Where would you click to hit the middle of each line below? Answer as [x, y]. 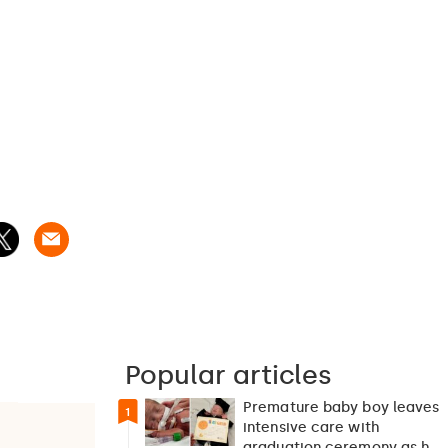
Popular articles [228, 375]
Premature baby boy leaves [341, 408]
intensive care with [311, 428]
